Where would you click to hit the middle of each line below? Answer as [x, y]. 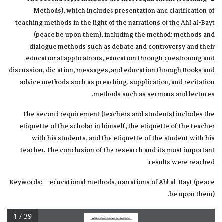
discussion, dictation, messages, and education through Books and [112, 71]
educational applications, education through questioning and [120, 59]
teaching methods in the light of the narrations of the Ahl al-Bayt [115, 23]
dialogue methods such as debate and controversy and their [122, 47]
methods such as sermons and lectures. [154, 94]
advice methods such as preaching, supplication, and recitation [117, 83]
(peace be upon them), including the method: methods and [124, 35]
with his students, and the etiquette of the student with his [123, 139]
